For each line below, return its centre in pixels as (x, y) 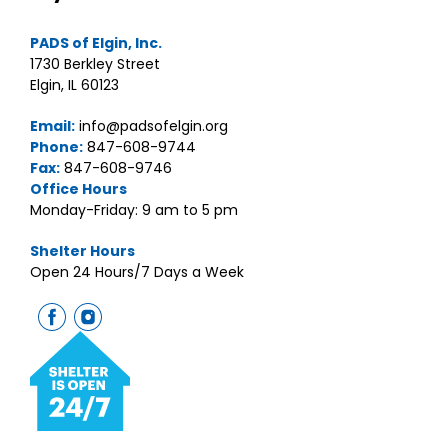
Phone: (56, 147)
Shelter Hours (82, 251)
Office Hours (78, 189)
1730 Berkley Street (95, 64)
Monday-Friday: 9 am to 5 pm (134, 210)
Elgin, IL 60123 (74, 85)
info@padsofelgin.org (151, 126)
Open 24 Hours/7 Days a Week (137, 272)
